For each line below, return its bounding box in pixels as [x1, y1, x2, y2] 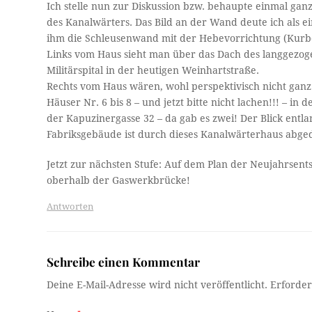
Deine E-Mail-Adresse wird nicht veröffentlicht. [47, 279, 268, 291]
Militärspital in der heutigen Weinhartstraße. [47, 65, 260, 77]
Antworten [47, 201, 94, 212]
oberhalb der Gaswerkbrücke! [47, 175, 191, 187]
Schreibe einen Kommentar [47, 253, 201, 270]
